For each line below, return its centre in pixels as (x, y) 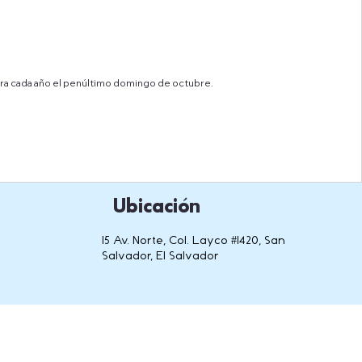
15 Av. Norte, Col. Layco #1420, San (193, 241)
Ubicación (156, 206)
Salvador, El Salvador (160, 256)
